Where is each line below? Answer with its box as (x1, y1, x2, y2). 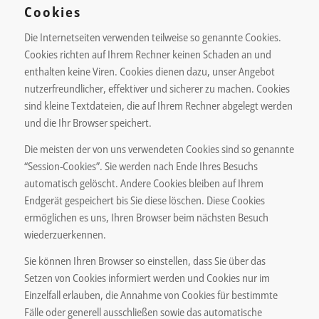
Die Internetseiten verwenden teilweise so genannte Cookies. (23, 30, 281, 44)
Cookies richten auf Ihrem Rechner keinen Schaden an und (23, 47, 271, 61)
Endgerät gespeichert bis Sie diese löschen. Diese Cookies (23, 192, 265, 207)
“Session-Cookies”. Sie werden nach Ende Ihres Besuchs (23, 158, 258, 173)
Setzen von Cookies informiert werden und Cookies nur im (23, 270, 270, 285)
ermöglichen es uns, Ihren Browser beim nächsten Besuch (23, 209, 268, 224)
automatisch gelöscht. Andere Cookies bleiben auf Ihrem (23, 175, 263, 190)
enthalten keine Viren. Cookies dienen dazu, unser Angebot (23, 64, 275, 78)
